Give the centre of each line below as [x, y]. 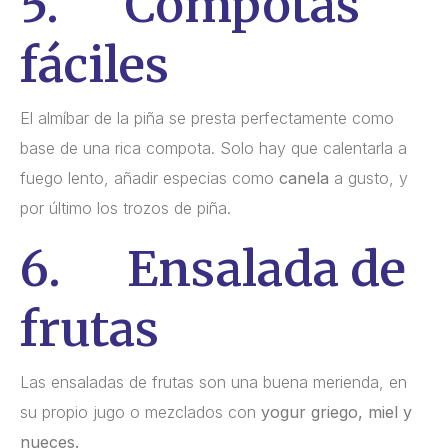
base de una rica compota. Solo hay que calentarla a [213, 147]
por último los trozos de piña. [125, 207]
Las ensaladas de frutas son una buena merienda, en [213, 381]
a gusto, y [368, 177]
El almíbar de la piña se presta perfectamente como [207, 117]
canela [304, 177]
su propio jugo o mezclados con [140, 411]
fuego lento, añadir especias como [149, 177]
